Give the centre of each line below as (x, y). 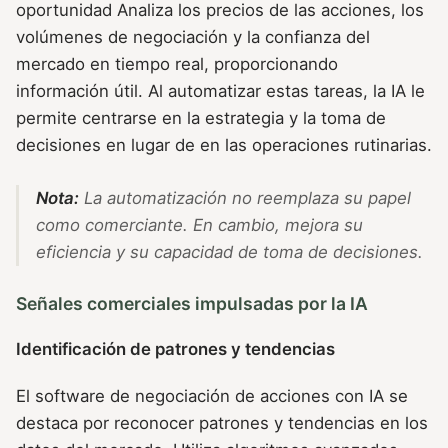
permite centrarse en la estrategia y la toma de (201, 118)
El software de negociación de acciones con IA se (212, 396)
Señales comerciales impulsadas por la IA (192, 303)
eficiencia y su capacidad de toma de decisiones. (229, 251)
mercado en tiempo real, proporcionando (177, 64)
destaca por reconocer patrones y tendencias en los (222, 423)
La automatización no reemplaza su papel (244, 197)
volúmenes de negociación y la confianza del (193, 37)
